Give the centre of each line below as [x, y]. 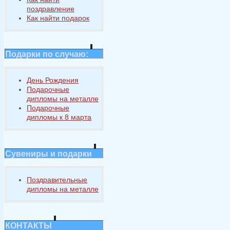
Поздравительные [57, 180]
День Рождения [53, 80]
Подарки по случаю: [48, 54]
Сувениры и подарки [49, 153]
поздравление [51, 8]
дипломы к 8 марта [59, 117]
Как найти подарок [58, 18]
